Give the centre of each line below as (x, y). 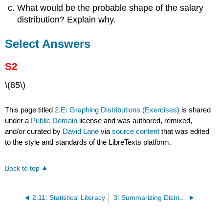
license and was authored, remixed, (136, 120)
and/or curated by (34, 131)
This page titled (30, 109)
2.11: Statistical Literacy (68, 197)
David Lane (81, 131)
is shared (195, 109)
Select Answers (48, 44)
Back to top (22, 168)
